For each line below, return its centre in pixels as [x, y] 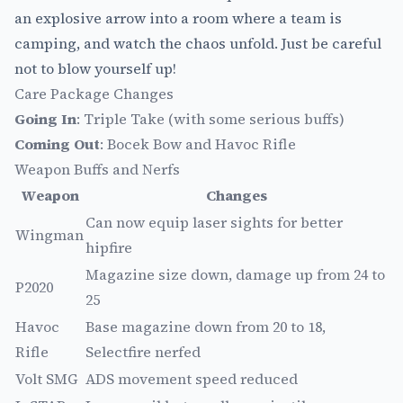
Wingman [49, 234]
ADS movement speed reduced [192, 378]
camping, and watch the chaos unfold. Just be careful [198, 43]
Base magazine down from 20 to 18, [206, 326]
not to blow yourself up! [95, 68]
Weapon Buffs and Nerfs [97, 169]
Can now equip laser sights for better [214, 222]
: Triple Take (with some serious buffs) [210, 118]
